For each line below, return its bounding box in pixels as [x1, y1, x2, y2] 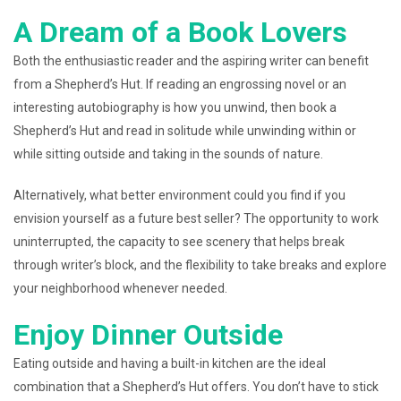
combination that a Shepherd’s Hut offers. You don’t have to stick [13, 380, 379, 394]
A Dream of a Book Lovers [13, 15, 347, 49]
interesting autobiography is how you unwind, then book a [13, 100, 337, 115]
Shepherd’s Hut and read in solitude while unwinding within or [13, 124, 356, 138]
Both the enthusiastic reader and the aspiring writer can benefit [13, 54, 369, 68]
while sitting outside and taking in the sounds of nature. [13, 147, 323, 161]
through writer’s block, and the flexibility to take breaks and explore [13, 258, 387, 272]
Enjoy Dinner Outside [13, 318, 283, 352]
